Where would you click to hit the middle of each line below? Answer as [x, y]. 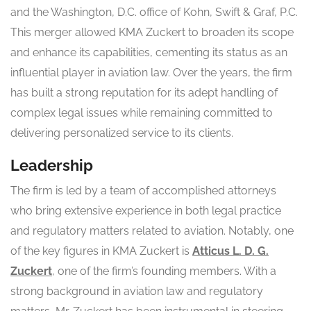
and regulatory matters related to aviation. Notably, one [152, 231]
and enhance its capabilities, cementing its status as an [149, 53]
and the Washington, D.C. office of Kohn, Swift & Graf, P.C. [154, 12]
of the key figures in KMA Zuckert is [101, 251]
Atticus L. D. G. [230, 251]
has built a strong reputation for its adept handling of [144, 93]
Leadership [52, 166]
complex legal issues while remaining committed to [142, 113]
